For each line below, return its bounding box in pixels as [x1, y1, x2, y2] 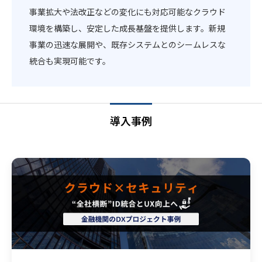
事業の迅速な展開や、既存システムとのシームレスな [29, 38, 226, 50]
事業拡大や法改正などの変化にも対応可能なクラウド [29, 5, 226, 18]
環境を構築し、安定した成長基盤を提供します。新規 [29, 22, 226, 34]
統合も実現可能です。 [29, 54, 111, 67]
